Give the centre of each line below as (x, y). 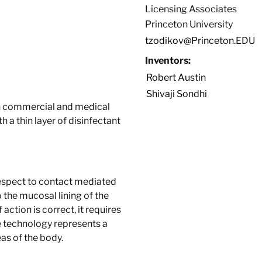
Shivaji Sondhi (177, 94)
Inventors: (168, 61)
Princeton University (189, 24)
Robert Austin (176, 77)
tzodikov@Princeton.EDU (200, 41)
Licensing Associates (191, 9)
